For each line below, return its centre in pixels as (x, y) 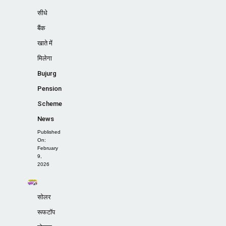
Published (49, 132)
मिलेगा (44, 59)
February (47, 148)
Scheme (49, 104)
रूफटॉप (46, 212)
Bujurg (47, 74)
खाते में (45, 43)
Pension (49, 89)
